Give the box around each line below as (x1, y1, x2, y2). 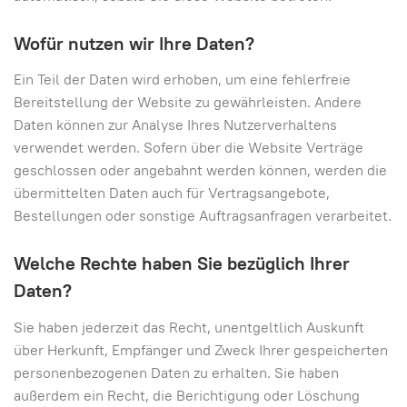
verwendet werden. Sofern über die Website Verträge (14, 138, 363, 157)
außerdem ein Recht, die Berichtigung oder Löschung (14, 385, 360, 405)
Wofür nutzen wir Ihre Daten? (14, 31, 254, 55)
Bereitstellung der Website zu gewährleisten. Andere (14, 93, 362, 112)
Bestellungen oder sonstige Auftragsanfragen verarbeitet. (14, 206, 392, 225)
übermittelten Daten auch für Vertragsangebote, (14, 184, 330, 203)
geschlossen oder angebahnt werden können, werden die (14, 161, 387, 180)
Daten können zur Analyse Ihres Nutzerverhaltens (14, 115, 337, 134)
